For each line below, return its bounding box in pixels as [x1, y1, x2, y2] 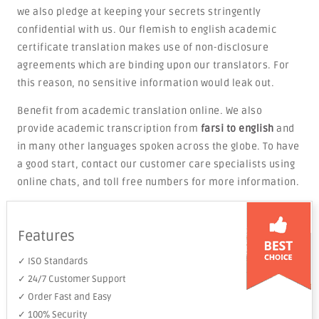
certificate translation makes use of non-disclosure [16, 41, 269, 53]
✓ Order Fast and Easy [17, 291, 111, 303]
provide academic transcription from [16, 122, 201, 135]
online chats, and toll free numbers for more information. [16, 176, 300, 188]
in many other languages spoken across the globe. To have [16, 140, 300, 152]
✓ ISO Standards [17, 256, 88, 267]
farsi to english [200, 122, 274, 135]
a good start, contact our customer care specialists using [16, 158, 296, 170]
